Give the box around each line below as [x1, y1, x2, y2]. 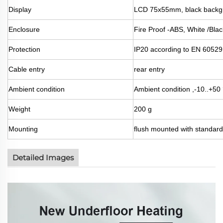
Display [8, 5, 31, 13]
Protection [8, 45, 40, 53]
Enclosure [8, 25, 40, 33]
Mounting [8, 124, 38, 133]
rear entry [134, 65, 165, 73]
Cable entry [8, 65, 45, 73]
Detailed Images [12, 152, 74, 162]
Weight [8, 105, 30, 113]
